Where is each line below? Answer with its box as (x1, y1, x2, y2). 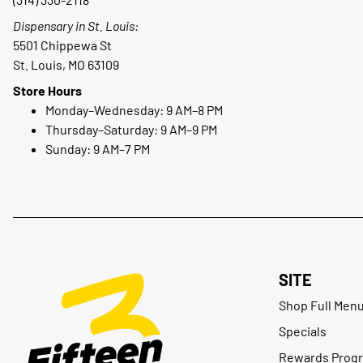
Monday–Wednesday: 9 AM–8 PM (45, 102, 223, 118)
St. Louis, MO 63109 (13, 57, 119, 73)
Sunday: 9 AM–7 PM (45, 141, 150, 157)
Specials (279, 323, 327, 340)
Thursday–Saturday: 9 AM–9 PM (45, 122, 217, 138)
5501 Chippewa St (13, 37, 112, 53)
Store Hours (13, 83, 82, 99)
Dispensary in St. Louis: (13, 18, 139, 34)
